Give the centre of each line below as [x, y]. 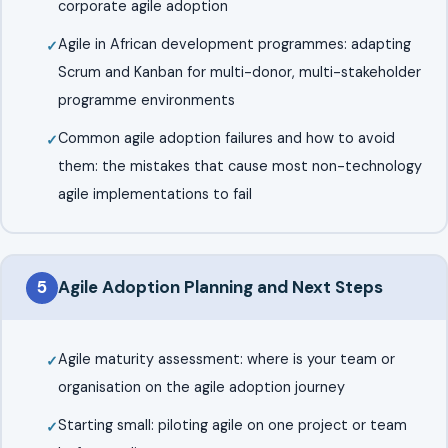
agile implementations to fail [154, 193]
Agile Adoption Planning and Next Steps [220, 287]
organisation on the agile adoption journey [201, 386]
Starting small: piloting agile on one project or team [232, 424]
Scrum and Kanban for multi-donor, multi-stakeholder [239, 71]
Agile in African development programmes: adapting [234, 43]
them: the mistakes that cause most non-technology [239, 165]
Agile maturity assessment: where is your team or [226, 358]
